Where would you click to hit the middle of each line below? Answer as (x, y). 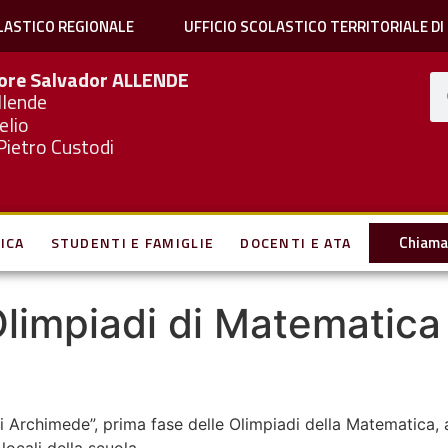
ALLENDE (151, 80)
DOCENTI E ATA (296, 242)
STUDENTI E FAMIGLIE (132, 242)
